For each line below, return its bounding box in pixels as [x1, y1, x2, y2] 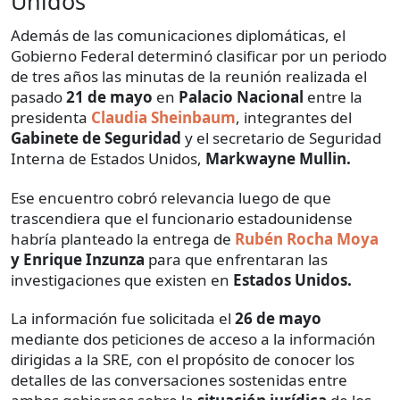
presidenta [11, 106, 91, 128]
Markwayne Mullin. [205, 147, 351, 169]
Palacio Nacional [179, 86, 304, 107]
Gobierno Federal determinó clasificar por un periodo [11, 45, 387, 66]
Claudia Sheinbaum [91, 106, 236, 128]
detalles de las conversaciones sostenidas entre [11, 369, 347, 390]
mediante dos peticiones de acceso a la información [11, 328, 376, 349]
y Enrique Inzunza [11, 248, 145, 270]
